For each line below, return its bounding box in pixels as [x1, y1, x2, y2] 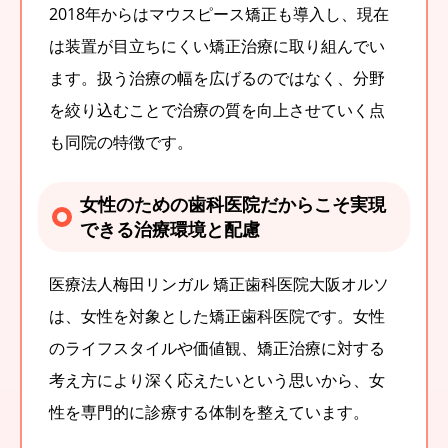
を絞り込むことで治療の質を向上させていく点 [49, 99, 385, 122]
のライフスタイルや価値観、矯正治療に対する [49, 337, 385, 360]
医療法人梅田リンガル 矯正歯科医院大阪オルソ [49, 273, 389, 296]
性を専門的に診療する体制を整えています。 [49, 401, 369, 424]
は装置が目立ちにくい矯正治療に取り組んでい [49, 35, 385, 58]
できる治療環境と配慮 [80, 217, 260, 242]
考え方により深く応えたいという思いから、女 [49, 369, 385, 392]
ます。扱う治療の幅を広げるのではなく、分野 [49, 67, 385, 90]
